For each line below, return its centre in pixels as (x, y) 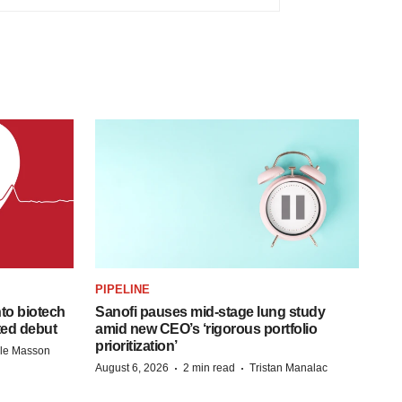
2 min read (209, 367)
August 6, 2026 (132, 367)
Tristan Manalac (288, 367)
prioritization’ (136, 345)
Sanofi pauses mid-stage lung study (210, 311)
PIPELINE (122, 289)
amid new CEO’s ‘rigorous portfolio (206, 328)
